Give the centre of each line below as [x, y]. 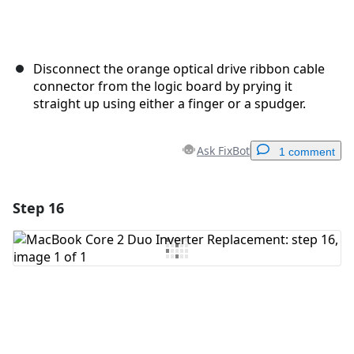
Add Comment [81, 248]
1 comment [307, 152]
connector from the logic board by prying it [163, 87]
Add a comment [182, 206]
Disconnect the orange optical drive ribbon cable [179, 69]
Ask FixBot [223, 151]
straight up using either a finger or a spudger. [169, 104]
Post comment [278, 314]
